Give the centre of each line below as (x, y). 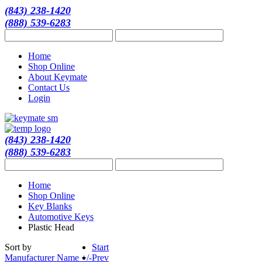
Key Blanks (50, 206)
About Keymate (58, 77)
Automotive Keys (61, 217)
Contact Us (49, 87)
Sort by (18, 247)
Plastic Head (51, 227)
